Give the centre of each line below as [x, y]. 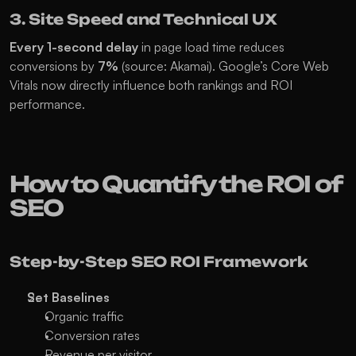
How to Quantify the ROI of [176, 184]
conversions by [54, 66]
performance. [47, 104]
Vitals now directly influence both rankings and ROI [151, 85]
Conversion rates [92, 335]
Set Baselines [68, 297]
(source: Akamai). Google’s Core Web [224, 66]
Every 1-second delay [74, 47]
